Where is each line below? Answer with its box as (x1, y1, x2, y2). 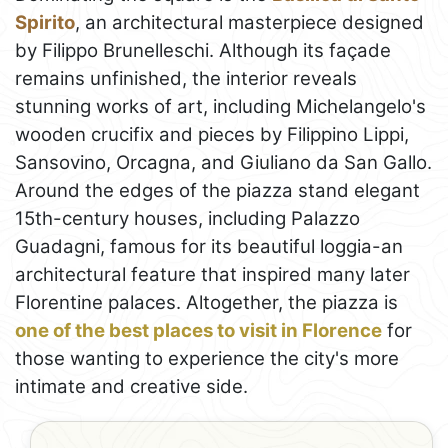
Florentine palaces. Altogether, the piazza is (15, 291, 398, 315)
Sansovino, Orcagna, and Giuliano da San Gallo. (15, 151, 432, 175)
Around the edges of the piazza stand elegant (15, 179, 420, 203)
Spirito (15, 11, 75, 35)
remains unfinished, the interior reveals (15, 67, 357, 91)
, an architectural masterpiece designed (75, 11, 424, 35)
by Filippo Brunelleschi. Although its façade (15, 39, 391, 63)
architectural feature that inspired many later (15, 263, 410, 287)
